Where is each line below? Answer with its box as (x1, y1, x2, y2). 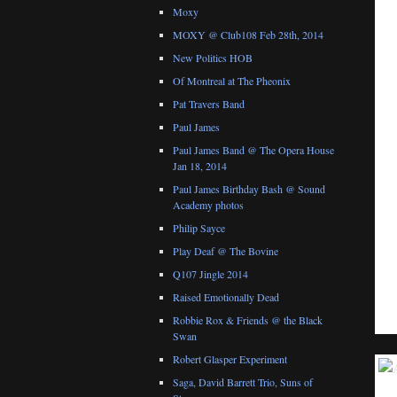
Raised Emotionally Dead (173, 290, 279, 305)
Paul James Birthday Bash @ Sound (173, 182, 325, 197)
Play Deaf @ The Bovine (173, 244, 278, 259)
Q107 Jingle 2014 (173, 267, 248, 282)
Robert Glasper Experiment (173, 352, 287, 367)
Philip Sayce (173, 221, 225, 236)
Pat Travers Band (173, 97, 245, 112)
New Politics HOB (173, 51, 253, 66)
